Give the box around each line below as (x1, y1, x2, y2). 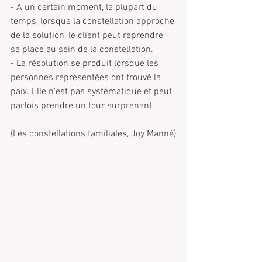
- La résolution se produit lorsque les (11, 58, 161, 70)
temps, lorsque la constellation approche (11, 16, 177, 27)
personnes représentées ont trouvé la (11, 72, 163, 84)
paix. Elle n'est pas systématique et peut (11, 86, 174, 98)
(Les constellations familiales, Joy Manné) (11, 128, 176, 140)
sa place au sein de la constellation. (11, 44, 153, 56)
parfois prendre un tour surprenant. (11, 100, 154, 112)
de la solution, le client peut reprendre (11, 30, 166, 42)
